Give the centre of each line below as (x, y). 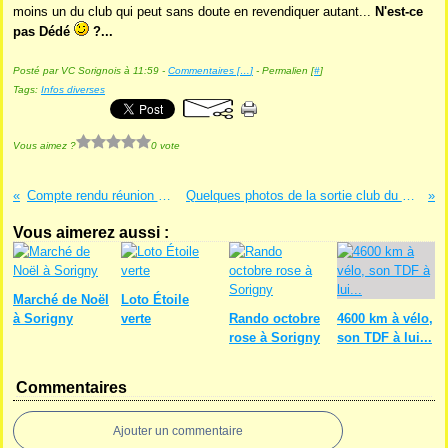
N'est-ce (399, 11)
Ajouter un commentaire (178, 431)
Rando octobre (274, 318)
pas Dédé (43, 31)
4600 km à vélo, (385, 318)
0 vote (165, 145)
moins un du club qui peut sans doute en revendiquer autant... (194, 11)
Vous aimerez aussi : (91, 232)
